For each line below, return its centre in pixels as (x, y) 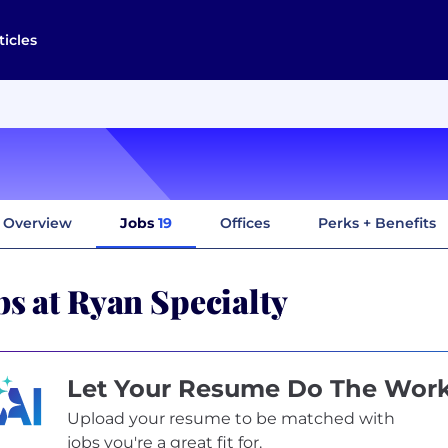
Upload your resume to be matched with (230, 418)
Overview (37, 222)
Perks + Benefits (377, 222)
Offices (245, 222)
